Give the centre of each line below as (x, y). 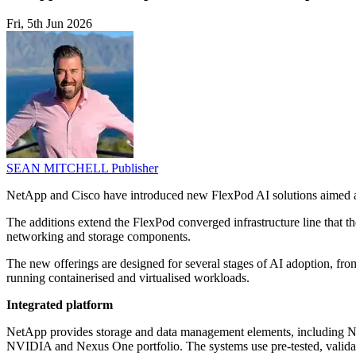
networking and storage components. (99, 237)
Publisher (135, 168)
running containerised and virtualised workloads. (128, 278)
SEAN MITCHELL (59, 168)
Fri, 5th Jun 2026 (49, 24)
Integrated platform (60, 305)
